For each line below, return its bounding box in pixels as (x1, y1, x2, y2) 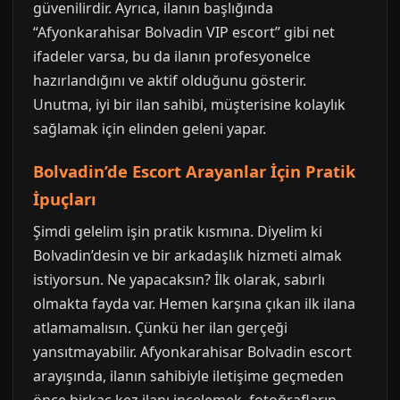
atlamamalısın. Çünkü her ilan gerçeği (33, 318, 287, 337)
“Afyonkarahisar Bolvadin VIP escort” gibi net (33, 22, 335, 42)
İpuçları (33, 187, 96, 210)
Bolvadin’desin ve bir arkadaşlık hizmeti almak (33, 246, 342, 265)
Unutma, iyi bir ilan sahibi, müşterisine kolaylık (33, 95, 346, 114)
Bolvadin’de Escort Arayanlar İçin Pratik (33, 160, 355, 182)
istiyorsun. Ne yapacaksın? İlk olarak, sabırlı (33, 270, 325, 289)
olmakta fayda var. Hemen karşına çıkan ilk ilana (33, 294, 355, 313)
